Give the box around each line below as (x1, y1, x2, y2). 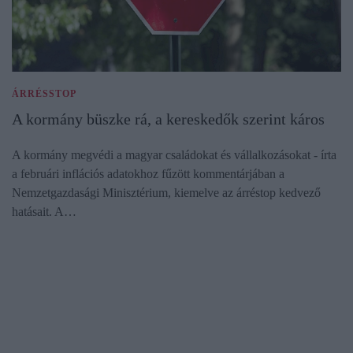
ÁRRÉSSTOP (12, 88, 76, 100)
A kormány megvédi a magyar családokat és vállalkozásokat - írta (12, 148, 336, 162)
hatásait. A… (12, 205, 76, 219)
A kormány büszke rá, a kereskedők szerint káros (12, 110, 325, 128)
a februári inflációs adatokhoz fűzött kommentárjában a (12, 167, 284, 181)
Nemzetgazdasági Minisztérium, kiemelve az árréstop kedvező (12, 186, 321, 200)
